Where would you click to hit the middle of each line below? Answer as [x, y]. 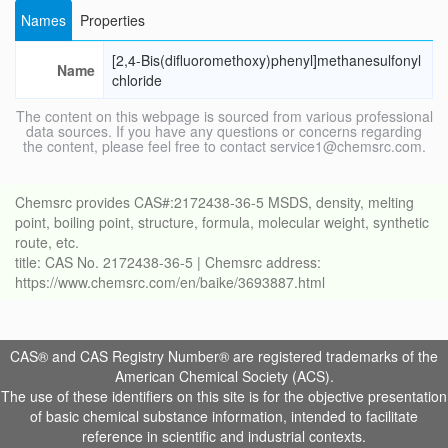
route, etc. [47, 242]
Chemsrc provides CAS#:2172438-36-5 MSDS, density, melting [214, 202]
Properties [112, 20]
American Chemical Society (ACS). [224, 376]
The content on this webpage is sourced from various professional [224, 116]
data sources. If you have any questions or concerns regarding [224, 131]
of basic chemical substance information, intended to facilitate [224, 416]
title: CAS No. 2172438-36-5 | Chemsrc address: [168, 262]
